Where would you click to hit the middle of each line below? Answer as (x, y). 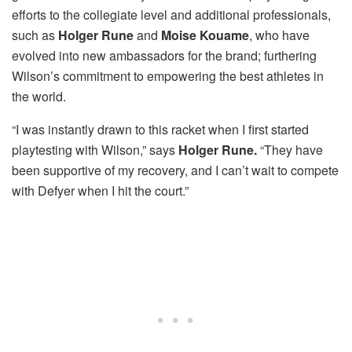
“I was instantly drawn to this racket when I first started (160, 129)
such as (35, 35)
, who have (279, 35)
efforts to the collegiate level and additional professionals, (171, 14)
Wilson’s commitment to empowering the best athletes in (168, 75)
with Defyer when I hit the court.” (100, 190)
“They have (291, 149)
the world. (39, 96)
